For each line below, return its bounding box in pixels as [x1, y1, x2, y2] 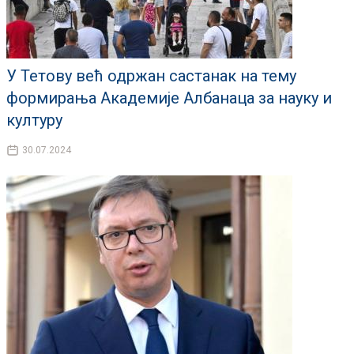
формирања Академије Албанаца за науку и [6, 88, 332, 108]
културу [6, 111, 62, 130]
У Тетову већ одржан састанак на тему [6, 66, 296, 86]
